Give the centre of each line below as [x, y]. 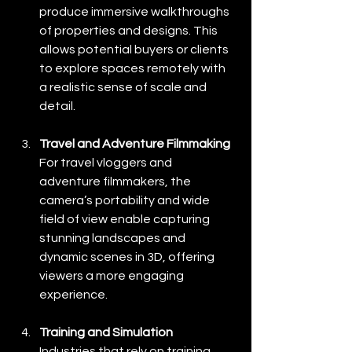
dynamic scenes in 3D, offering [128, 257]
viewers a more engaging [113, 275]
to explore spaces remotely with [134, 68]
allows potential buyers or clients [135, 49]
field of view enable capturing [126, 219]
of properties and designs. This [130, 30]
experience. [73, 294]
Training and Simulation [106, 332]
